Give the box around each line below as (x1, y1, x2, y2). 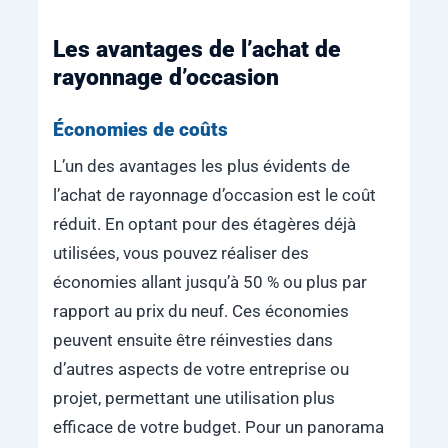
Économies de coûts (52, 118, 228, 142)
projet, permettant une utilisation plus (52, 388, 335, 408)
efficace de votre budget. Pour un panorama (52, 417, 384, 437)
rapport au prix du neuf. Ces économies (52, 301, 349, 321)
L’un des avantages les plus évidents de (52, 156, 350, 176)
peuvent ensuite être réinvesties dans (52, 330, 333, 350)
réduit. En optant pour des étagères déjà (52, 214, 356, 234)
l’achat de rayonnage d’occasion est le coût (52, 185, 376, 205)
